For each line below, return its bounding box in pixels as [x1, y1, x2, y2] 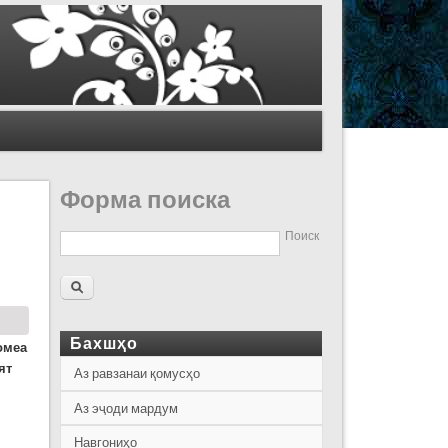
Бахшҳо [69, 334, 138, 354]
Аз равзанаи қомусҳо [73, 366, 200, 382]
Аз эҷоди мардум [73, 400, 178, 416]
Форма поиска [59, 185, 230, 214]
